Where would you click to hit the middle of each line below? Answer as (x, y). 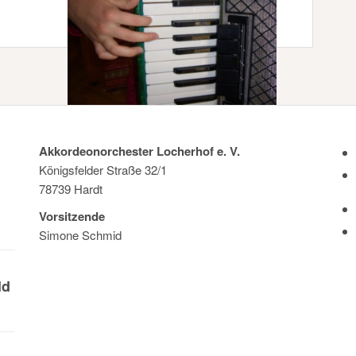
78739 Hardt (71, 189)
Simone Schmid (80, 235)
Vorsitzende (72, 217)
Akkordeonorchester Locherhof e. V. (139, 151)
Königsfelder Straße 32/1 (103, 170)
